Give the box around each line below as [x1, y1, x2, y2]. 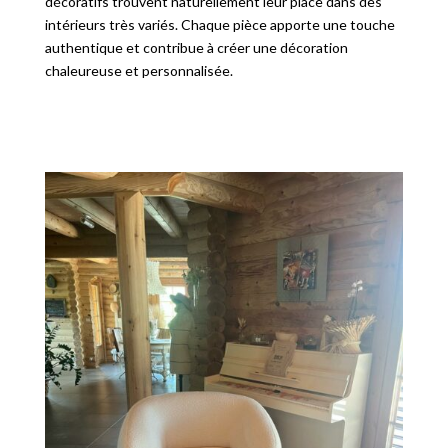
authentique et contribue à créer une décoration [44, 38, 348, 56]
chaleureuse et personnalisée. [44, 61, 233, 79]
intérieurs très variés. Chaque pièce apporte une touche [44, 15, 395, 33]
